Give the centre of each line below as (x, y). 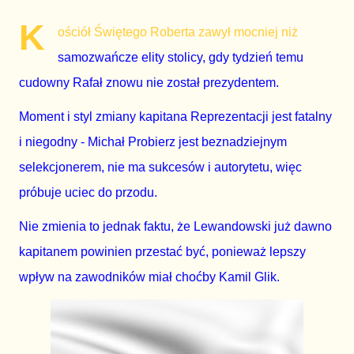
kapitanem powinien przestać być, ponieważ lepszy (162, 252)
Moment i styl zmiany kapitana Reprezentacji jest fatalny (175, 117)
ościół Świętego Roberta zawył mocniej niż (178, 32)
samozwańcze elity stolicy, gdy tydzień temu (181, 57)
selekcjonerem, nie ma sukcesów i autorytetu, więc (160, 168)
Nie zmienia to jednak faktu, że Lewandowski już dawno (175, 227)
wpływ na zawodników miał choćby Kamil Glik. (149, 277)
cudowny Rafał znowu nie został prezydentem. (149, 83)
